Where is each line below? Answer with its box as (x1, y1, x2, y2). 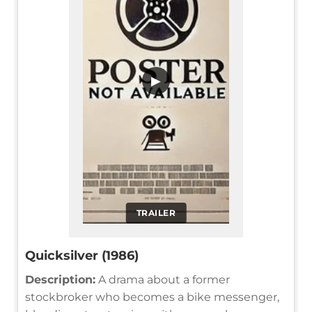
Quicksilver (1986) (25, 248, 139, 264)
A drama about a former (95, 273, 230, 287)
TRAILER (136, 208, 176, 219)
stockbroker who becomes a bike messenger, (25, 290, 279, 304)
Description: (25, 273, 95, 287)
